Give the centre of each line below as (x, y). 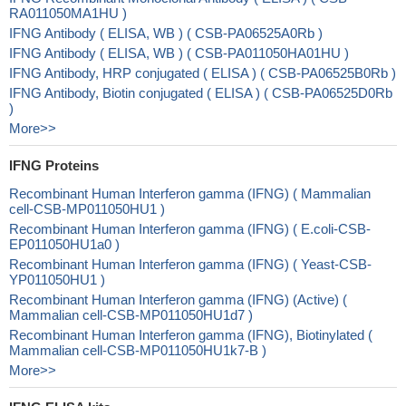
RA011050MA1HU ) (68, 13)
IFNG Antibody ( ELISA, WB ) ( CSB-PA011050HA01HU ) (179, 53)
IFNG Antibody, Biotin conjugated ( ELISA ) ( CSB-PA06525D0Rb (201, 93)
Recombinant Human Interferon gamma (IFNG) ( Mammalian (190, 193)
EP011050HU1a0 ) (64, 244)
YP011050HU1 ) (57, 280)
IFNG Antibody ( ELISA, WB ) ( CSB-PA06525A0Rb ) (166, 33)
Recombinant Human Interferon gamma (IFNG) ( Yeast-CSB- (190, 264)
